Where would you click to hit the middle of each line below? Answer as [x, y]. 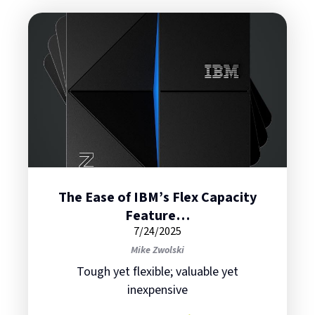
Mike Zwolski [157, 251]
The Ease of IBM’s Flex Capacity [157, 198]
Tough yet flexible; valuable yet [157, 272]
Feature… [157, 216]
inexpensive [157, 290]
